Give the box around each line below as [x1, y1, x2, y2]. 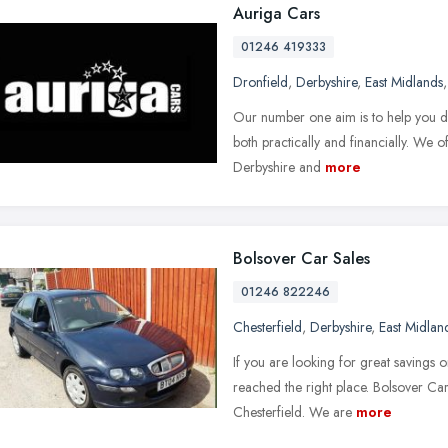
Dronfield [233, 71, 288, 92]
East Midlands [365, 71, 443, 92]
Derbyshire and [233, 156, 321, 177]
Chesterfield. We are [233, 401, 352, 422]
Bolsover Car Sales [233, 246, 370, 270]
